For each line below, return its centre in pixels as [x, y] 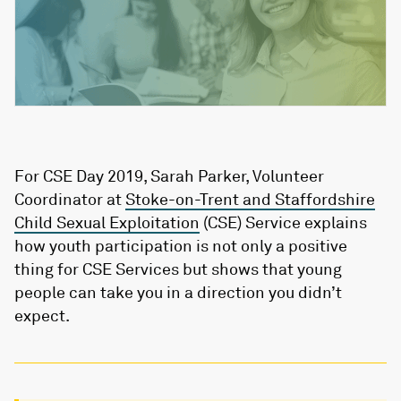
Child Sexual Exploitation [107, 222]
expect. [42, 316]
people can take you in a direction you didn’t [178, 292]
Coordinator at [70, 199]
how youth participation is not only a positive [181, 246]
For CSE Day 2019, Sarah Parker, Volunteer [169, 176]
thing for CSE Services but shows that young [178, 269]
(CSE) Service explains [283, 222]
